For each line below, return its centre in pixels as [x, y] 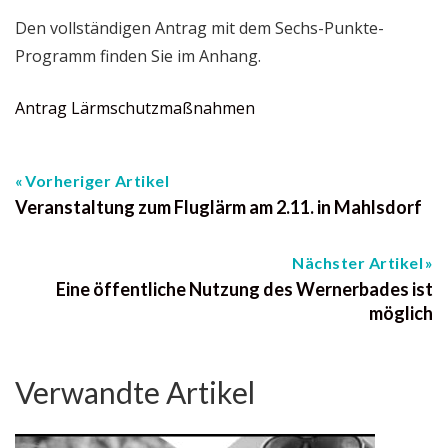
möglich [401, 312]
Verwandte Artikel [135, 391]
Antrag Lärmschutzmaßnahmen [135, 107]
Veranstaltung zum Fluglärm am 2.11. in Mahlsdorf [218, 206]
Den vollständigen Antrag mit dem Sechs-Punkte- [199, 27]
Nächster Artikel [357, 262]
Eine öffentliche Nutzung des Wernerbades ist [244, 288]
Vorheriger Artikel [97, 180]
